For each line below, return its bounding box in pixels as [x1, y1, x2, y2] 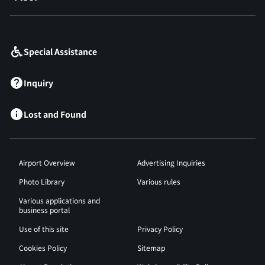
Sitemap [137, 243, 165, 253]
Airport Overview [19, 157, 75, 168]
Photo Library [19, 176, 64, 187]
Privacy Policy [137, 224, 183, 234]
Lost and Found [24, 108, 86, 121]
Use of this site [19, 224, 69, 234]
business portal [19, 205, 70, 215]
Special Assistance [24, 46, 97, 58]
